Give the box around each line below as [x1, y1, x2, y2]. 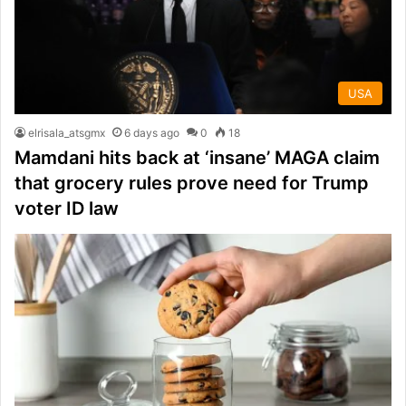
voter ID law [14, 197, 119, 219]
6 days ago [124, 125, 179, 140]
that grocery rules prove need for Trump [14, 171, 369, 194]
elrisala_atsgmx [28, 125, 105, 140]
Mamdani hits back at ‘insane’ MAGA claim [14, 146, 380, 169]
